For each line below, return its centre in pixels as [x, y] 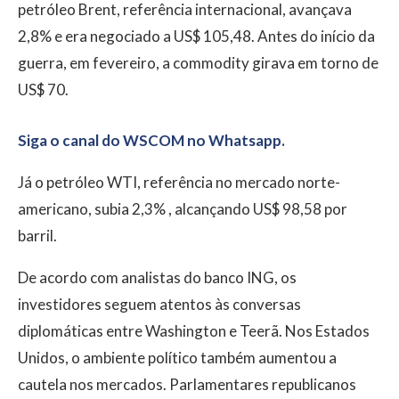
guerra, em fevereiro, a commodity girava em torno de [198, 63]
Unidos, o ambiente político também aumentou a [177, 358]
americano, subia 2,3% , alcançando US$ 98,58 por [183, 209]
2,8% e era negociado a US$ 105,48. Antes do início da [196, 37]
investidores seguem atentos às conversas [159, 305]
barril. [37, 236]
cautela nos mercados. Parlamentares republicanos [187, 385]
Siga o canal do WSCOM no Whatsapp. [151, 141]
